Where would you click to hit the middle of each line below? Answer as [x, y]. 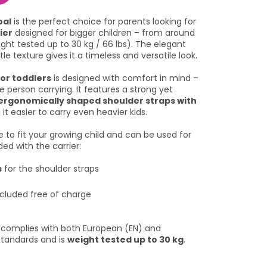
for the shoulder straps [50, 169]
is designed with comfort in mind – [125, 78]
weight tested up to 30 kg [125, 240]
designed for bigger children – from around [104, 33]
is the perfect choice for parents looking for [104, 22]
